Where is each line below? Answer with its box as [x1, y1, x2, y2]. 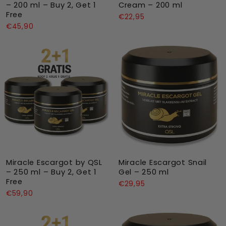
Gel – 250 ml [119, 166, 169, 177]
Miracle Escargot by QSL [6, 157, 102, 167]
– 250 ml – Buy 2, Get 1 [6, 166, 96, 177]
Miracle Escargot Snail [119, 157, 207, 167]
